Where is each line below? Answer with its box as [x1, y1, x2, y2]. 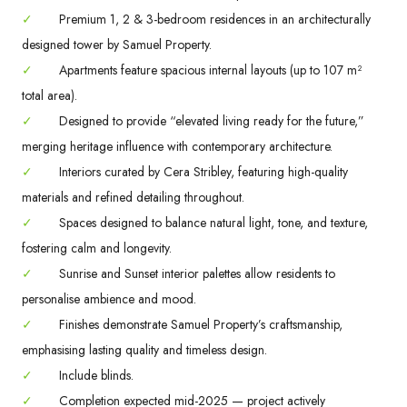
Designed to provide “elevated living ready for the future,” [55, 111, 364, 130]
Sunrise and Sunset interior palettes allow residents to [55, 263, 335, 283]
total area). [22, 85, 77, 104]
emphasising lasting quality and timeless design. [22, 340, 267, 359]
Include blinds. [55, 365, 134, 384]
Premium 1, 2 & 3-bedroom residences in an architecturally [55, 9, 371, 28]
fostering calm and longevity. [22, 238, 172, 257]
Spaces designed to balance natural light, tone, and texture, [55, 213, 368, 232]
